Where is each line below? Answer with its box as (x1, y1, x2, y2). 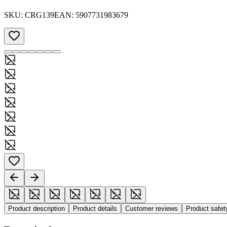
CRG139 (25, 10, 54, 19)
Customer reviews (125, 204, 178, 212)
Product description (8, 204, 65, 212)
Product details (73, 204, 117, 212)
